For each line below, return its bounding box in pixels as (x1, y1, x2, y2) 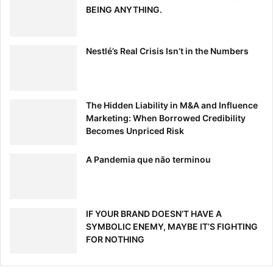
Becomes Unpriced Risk (86, 126, 184, 136)
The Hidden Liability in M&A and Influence (86, 100, 258, 111)
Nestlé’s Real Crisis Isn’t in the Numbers (86, 46, 249, 57)
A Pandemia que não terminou (86, 154, 211, 165)
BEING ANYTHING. (86, 4, 162, 15)
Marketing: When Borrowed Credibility (86, 113, 246, 124)
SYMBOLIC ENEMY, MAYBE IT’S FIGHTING (86, 221, 258, 232)
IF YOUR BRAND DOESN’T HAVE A (86, 208, 222, 219)
